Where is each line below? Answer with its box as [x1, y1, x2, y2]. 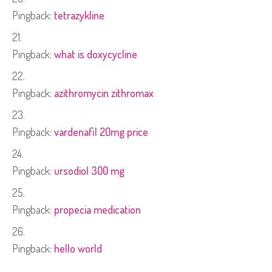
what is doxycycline [54, 47, 137, 61]
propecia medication [54, 203, 141, 217]
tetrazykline [54, 8, 104, 22]
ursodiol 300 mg [54, 164, 124, 178]
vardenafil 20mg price [54, 125, 148, 139]
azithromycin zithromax [54, 86, 154, 100]
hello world [54, 242, 102, 256]
